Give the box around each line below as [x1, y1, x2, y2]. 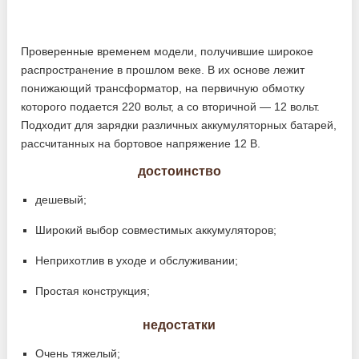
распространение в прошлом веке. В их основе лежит [21, 63, 305, 76]
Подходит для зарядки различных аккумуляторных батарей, [21, 119, 337, 131]
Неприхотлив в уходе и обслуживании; [35, 254, 239, 267]
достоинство [137, 164, 221, 178]
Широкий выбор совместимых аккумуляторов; [35, 224, 277, 236]
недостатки [143, 318, 216, 332]
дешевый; [35, 193, 87, 206]
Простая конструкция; [35, 284, 151, 297]
